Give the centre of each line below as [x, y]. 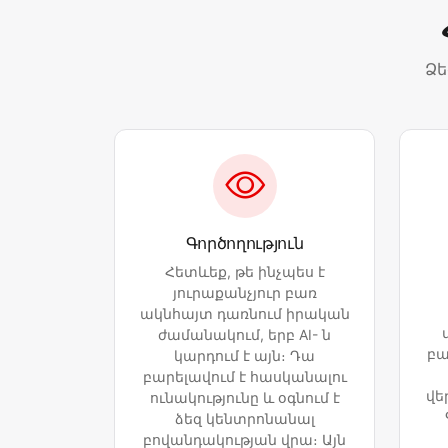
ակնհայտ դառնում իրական [244, 314]
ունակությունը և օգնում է [244, 398]
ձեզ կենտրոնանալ [244, 419]
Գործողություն [244, 243]
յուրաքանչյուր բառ [244, 293]
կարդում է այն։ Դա [244, 356]
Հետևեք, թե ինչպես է [244, 272]
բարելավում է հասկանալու [244, 377]
